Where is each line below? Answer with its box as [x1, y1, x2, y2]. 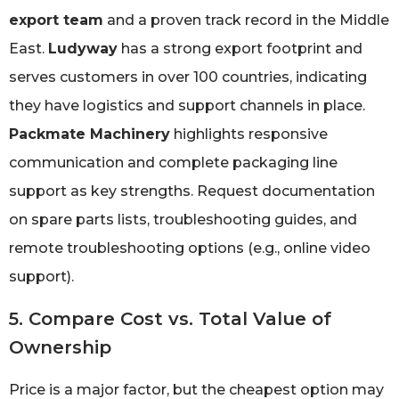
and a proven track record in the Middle [103, 12, 389, 29]
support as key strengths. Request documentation [9, 183, 375, 200]
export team [9, 12, 103, 29]
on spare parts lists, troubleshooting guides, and [9, 211, 357, 229]
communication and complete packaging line [9, 154, 338, 172]
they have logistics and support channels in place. [9, 97, 365, 115]
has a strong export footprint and [118, 40, 362, 58]
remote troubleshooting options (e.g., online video [9, 240, 370, 257]
